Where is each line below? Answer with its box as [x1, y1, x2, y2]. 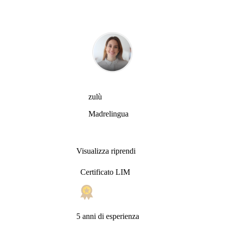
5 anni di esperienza [76, 211, 139, 220]
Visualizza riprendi [76, 146, 136, 155]
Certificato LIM [80, 167, 130, 176]
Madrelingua [88, 109, 129, 118]
